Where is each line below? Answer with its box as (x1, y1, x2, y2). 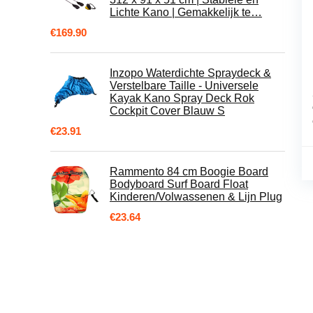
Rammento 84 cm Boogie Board (110, 166, 268, 177)
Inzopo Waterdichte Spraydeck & (110, 67, 271, 79)
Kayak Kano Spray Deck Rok (110, 92, 254, 104)
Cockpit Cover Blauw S (110, 105, 225, 117)
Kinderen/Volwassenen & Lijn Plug (110, 191, 282, 203)
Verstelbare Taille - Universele (110, 80, 259, 92)
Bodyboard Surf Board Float (110, 178, 248, 190)
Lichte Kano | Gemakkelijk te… (110, 6, 262, 18)
